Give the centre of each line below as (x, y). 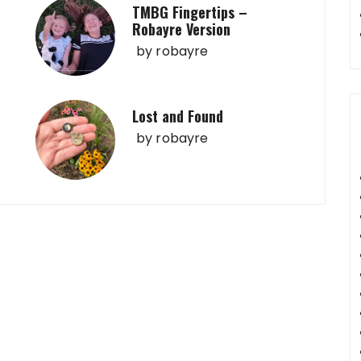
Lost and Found (178, 116)
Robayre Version (181, 29)
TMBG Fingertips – (190, 12)
